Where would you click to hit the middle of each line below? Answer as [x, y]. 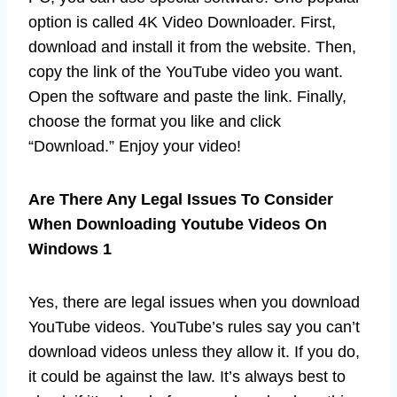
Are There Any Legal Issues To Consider [181, 199]
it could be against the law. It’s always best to [187, 376]
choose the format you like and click [155, 121]
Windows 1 [70, 249]
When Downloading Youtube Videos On [178, 224]
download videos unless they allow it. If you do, [194, 351]
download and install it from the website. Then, [192, 47]
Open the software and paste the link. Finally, [187, 96]
